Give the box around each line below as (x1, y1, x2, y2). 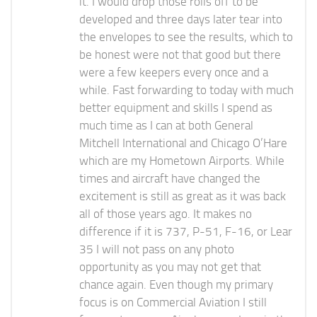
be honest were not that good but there (79, 47, 281, 62)
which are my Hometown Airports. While (79, 154, 284, 168)
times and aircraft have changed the (79, 171, 260, 186)
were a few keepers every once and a (79, 65, 268, 80)
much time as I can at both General (79, 118, 253, 133)
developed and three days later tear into (79, 12, 282, 27)
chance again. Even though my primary (79, 277, 273, 292)
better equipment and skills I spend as (79, 100, 272, 115)
